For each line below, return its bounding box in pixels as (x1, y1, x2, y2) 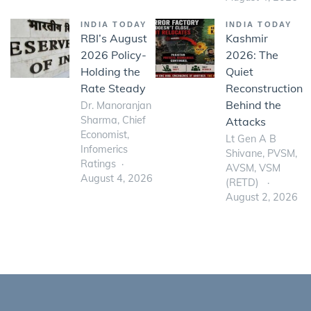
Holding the (81, 64, 140, 78)
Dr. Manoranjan (81, 99, 151, 112)
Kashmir (226, 31, 268, 45)
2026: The (226, 47, 278, 62)
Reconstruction (226, 81, 303, 95)
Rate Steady (81, 81, 146, 95)
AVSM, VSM (226, 161, 280, 174)
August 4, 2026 (81, 171, 153, 185)
